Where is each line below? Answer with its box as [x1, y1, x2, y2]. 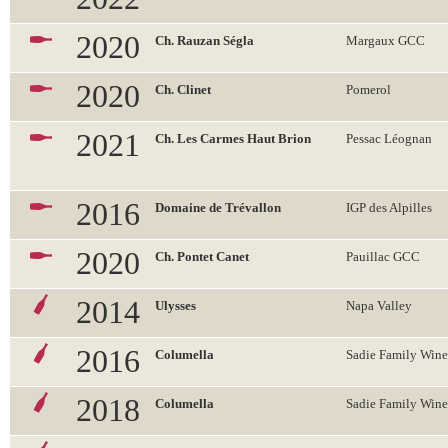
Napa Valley [346, 298, 412, 313]
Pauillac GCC [346, 249, 420, 264]
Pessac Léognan [346, 131, 432, 146]
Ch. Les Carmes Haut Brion [155, 131, 311, 146]
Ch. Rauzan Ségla [155, 33, 254, 48]
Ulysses [155, 298, 196, 313]
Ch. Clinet [155, 82, 211, 97]
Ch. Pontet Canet [155, 249, 249, 264]
